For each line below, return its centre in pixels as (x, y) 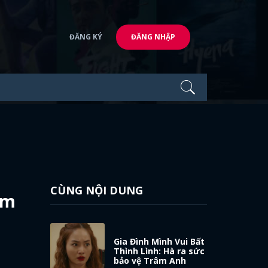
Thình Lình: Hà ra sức (159, 251)
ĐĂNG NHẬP (153, 36)
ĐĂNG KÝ (86, 36)
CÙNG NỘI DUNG (96, 190)
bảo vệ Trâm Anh (150, 260)
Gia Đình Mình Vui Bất (159, 241)
